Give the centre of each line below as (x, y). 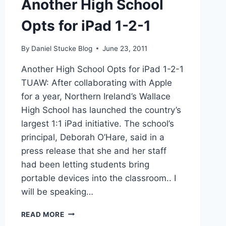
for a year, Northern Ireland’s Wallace (96, 96)
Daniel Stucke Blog (62, 48)
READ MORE (43, 214)
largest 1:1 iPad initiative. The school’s (97, 123)
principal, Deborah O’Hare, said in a (93, 137)
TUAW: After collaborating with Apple (96, 82)
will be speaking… (57, 191)
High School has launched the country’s (101, 110)
